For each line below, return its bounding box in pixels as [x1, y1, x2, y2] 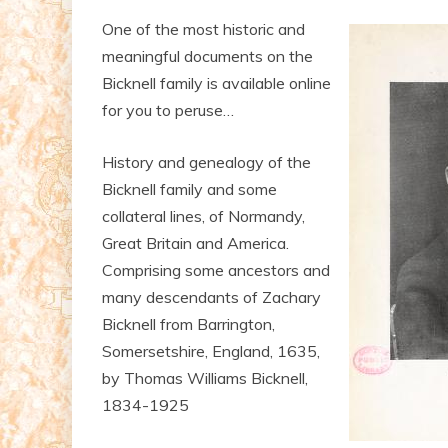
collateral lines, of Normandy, [102, 205, 305, 226]
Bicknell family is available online [102, 72, 331, 93]
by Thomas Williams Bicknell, [102, 367, 308, 388]
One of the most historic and [102, 18, 305, 39]
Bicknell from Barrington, [102, 313, 275, 334]
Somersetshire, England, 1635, [102, 340, 320, 361]
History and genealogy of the [102, 151, 311, 172]
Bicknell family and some [102, 178, 277, 199]
